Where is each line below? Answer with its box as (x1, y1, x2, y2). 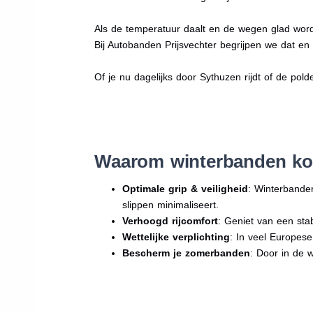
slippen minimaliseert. (122, 198, 219, 210)
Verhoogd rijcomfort (122, 214, 219, 226)
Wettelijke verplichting (122, 231, 231, 242)
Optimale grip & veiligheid (122, 182, 249, 194)
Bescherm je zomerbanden (122, 247, 251, 259)
